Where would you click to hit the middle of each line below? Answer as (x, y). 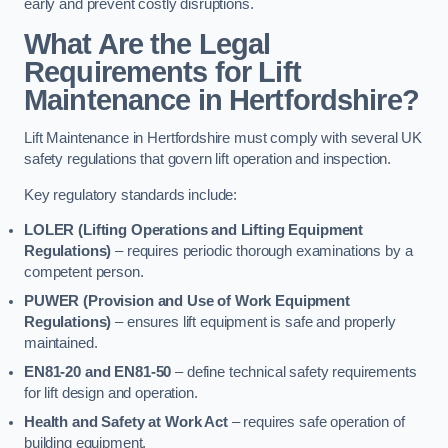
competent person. (84, 272)
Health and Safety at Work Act (126, 422)
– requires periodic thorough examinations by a (262, 251)
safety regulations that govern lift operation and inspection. (208, 159)
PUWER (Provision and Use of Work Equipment (187, 301)
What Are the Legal (147, 43)
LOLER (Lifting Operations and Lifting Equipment (194, 230)
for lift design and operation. (111, 393)
